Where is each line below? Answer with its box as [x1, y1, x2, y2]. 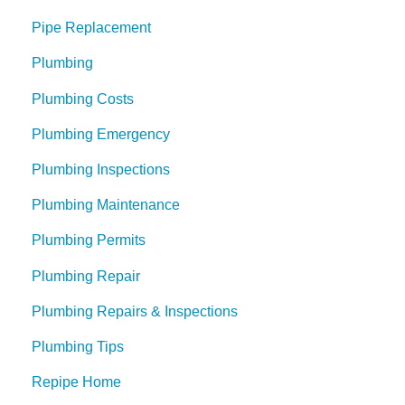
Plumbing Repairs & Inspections [32, 303, 238, 319]
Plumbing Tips [32, 338, 124, 354]
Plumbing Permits [32, 232, 146, 249]
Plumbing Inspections [32, 161, 170, 177]
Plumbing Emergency [32, 126, 170, 142]
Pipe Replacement [32, 20, 151, 36]
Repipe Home [32, 374, 121, 391]
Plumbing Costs [32, 90, 134, 107]
